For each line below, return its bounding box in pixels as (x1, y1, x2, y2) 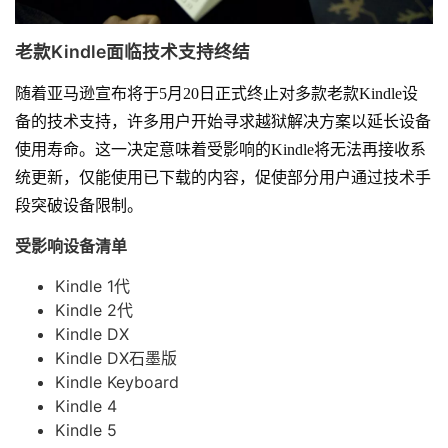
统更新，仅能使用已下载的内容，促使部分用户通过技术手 (15, 169, 431, 187)
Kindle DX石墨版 (55, 348, 177, 369)
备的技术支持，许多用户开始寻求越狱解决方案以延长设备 (15, 113, 431, 131)
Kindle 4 (55, 396, 117, 417)
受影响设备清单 (15, 236, 127, 257)
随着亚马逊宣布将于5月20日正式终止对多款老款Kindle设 (15, 85, 418, 103)
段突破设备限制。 (15, 197, 143, 215)
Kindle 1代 (55, 276, 130, 297)
